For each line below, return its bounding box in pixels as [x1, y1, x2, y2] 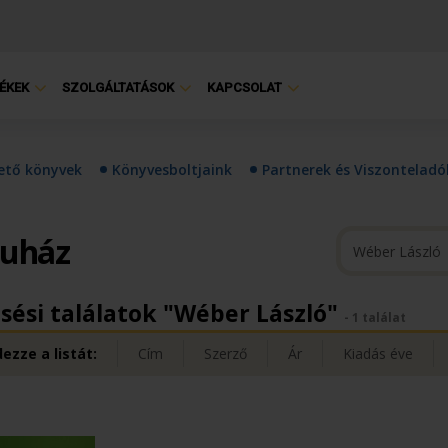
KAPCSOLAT [207, 80, 282, 96]
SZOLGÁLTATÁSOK [62, 80, 174, 96]
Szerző [203, 344, 247, 363]
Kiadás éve [342, 344, 413, 363]
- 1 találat [343, 309, 406, 326]
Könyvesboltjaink [112, 160, 232, 179]
